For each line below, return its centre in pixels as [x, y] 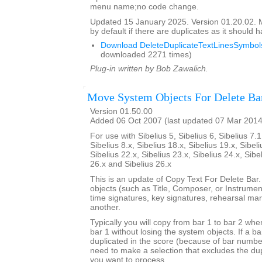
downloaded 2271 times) [146, 55]
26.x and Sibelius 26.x [131, 164]
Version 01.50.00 [121, 111]
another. [105, 207]
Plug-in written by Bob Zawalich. [149, 69]
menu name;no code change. [144, 7]
